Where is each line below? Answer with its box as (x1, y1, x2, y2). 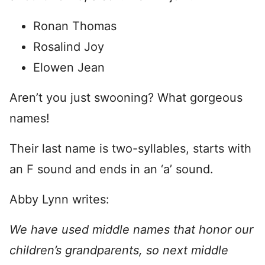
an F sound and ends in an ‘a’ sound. (9, 162, 214, 176)
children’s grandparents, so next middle (9, 243, 228, 257)
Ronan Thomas (33, 19, 117, 33)
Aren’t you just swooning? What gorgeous (9, 91, 243, 105)
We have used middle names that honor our (9, 222, 253, 237)
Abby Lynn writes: (9, 192, 109, 206)
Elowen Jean (33, 60, 105, 75)
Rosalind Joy (33, 40, 104, 54)
